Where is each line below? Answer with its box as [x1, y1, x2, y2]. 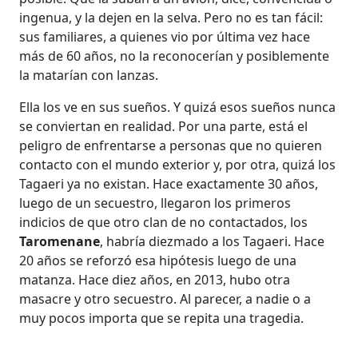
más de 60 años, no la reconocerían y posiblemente [19, 47, 330, 65]
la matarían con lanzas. [19, 66, 159, 84]
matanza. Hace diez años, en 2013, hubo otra [19, 271, 291, 288]
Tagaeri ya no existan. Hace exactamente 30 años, [19, 175, 319, 193]
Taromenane [19, 233, 101, 250]
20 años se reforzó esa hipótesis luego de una [19, 252, 297, 269]
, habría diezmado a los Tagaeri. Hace [100, 233, 325, 250]
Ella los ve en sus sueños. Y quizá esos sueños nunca [19, 98, 336, 116]
